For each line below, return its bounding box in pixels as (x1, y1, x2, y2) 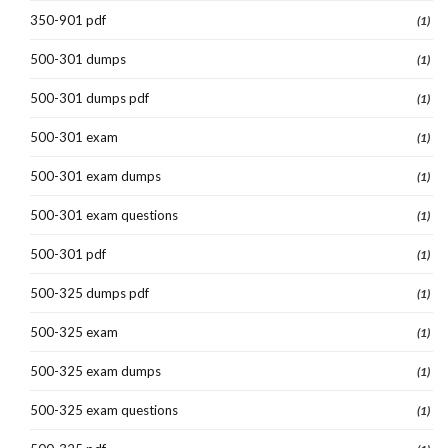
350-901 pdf (30, 11, 106, 28)
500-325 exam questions (30, 401, 178, 418)
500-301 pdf (30, 245, 106, 262)
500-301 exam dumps (30, 167, 161, 184)
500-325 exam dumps (30, 362, 161, 379)
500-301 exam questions (30, 206, 178, 223)
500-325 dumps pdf (30, 284, 149, 301)
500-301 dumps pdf (30, 89, 149, 106)
